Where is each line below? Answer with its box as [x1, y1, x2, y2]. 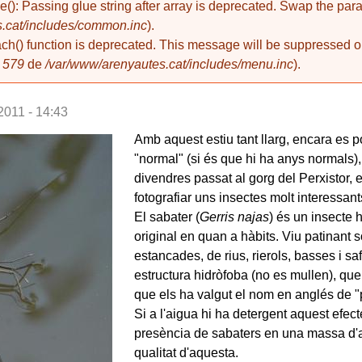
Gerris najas [199, 209, 269, 224]
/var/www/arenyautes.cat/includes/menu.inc [45, 57, 293, 71]
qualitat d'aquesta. [133, 345, 238, 360]
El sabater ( [133, 209, 200, 224]
